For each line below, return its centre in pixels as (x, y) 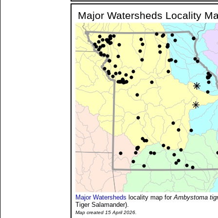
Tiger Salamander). (102, 204)
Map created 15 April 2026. (106, 212)
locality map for (150, 197)
